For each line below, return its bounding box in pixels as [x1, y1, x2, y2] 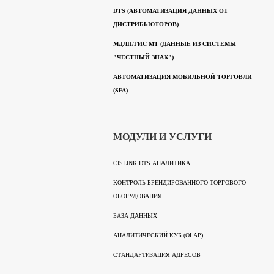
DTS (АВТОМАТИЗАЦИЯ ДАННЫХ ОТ [113, 7, 228, 15]
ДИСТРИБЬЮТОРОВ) [113, 21, 179, 28]
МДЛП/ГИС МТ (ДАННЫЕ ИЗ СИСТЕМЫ [113, 40, 236, 48]
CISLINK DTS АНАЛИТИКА [113, 160, 190, 167]
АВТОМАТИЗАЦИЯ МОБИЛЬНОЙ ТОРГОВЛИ [113, 73, 252, 81]
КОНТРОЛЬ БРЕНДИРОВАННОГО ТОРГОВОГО [113, 179, 246, 187]
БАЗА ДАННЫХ [113, 212, 157, 220]
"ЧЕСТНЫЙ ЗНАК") [113, 54, 174, 61]
